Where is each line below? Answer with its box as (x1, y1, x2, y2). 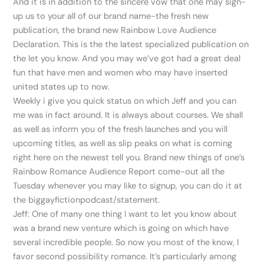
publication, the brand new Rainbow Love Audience (13, 25, 217, 37)
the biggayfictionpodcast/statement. (13, 194, 160, 206)
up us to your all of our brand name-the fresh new (13, 11, 209, 22)
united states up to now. (13, 81, 110, 93)
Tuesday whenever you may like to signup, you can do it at (13, 180, 243, 192)
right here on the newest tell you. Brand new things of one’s (13, 152, 245, 164)
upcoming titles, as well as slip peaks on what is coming (13, 138, 233, 150)
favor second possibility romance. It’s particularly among (13, 251, 237, 263)
